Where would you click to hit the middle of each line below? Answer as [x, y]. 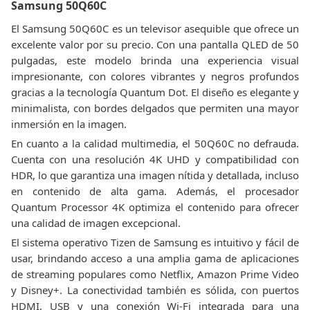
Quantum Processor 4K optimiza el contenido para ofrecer [155, 207]
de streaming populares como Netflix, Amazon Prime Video [155, 274]
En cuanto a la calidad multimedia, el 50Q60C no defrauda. [155, 143]
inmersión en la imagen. [69, 124]
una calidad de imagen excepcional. [96, 223]
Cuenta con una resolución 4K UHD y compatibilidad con [155, 159]
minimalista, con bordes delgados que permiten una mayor [155, 108]
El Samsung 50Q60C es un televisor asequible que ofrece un [155, 28]
